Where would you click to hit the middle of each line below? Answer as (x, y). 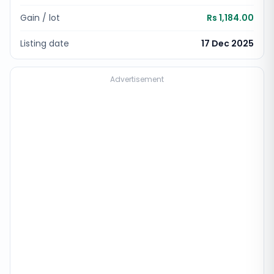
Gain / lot (40, 18)
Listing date (45, 43)
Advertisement (137, 79)
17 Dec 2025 (228, 43)
